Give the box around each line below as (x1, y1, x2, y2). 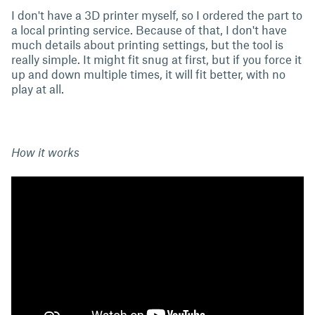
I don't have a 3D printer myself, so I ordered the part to (11, 8, 302, 22)
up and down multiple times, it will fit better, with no (11, 67, 285, 81)
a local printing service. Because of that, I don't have (11, 22, 287, 37)
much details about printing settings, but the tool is (11, 37, 283, 51)
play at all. (11, 82, 64, 96)
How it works (11, 145, 79, 159)
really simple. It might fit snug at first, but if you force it (11, 52, 302, 66)
